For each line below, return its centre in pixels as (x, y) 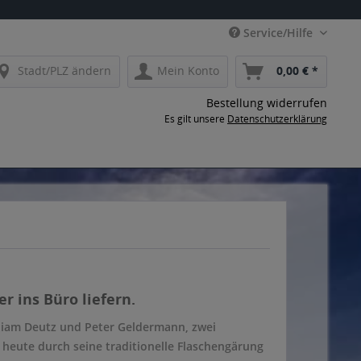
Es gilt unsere (196, 119)
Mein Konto (188, 71)
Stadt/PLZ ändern (64, 71)
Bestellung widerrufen (267, 103)
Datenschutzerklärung (277, 119)
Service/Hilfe (278, 33)
